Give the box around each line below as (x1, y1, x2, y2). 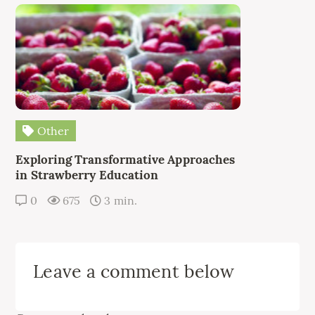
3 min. (101, 193, 137, 207)
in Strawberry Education (15, 167, 159, 183)
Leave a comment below (33, 259, 235, 283)
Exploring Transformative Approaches (15, 151, 236, 167)
